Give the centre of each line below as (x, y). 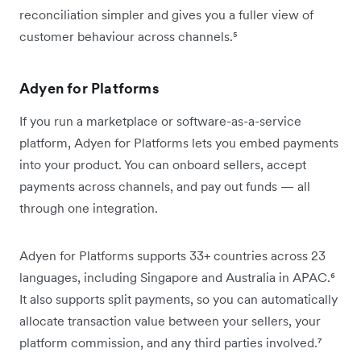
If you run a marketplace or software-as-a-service (160, 121)
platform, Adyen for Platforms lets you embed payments (179, 143)
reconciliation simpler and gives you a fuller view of (166, 15)
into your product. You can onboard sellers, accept (163, 165)
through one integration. (89, 208)
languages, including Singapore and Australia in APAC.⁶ (177, 278)
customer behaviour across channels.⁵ (129, 37)
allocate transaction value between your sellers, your (170, 321)
